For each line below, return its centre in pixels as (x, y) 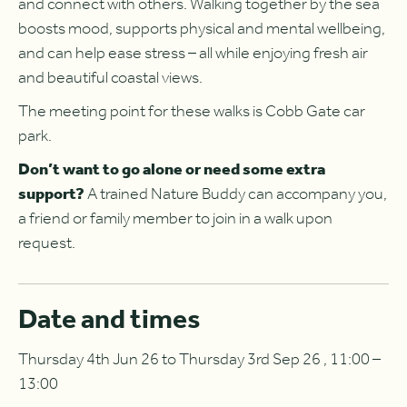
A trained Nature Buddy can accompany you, (236, 194)
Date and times (109, 320)
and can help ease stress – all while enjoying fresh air (193, 53)
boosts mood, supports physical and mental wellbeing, (202, 29)
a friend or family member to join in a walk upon (175, 218)
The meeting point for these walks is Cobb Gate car (192, 111)
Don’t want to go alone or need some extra (172, 169)
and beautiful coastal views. (110, 78)
